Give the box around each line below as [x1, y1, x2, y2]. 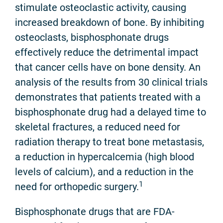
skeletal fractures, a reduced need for [15, 121, 180, 133]
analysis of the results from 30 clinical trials [15, 76, 208, 89]
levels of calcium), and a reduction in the [15, 166, 194, 178]
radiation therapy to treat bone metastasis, [15, 136, 204, 148]
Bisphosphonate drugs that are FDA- [15, 206, 175, 218]
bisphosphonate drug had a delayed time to [15, 106, 206, 118]
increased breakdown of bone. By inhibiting [15, 16, 204, 29]
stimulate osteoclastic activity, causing [15, 1, 186, 14]
